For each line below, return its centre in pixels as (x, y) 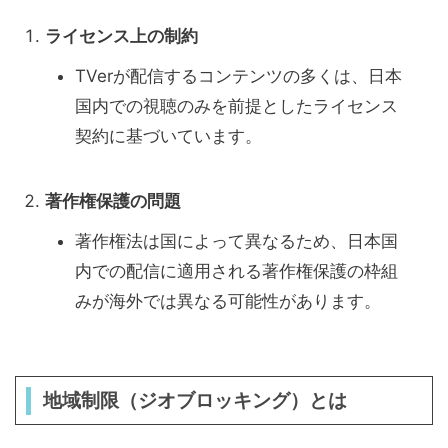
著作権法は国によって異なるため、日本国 (236, 241)
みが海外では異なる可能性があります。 (228, 301)
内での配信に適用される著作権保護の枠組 (236, 271)
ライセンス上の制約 (121, 36)
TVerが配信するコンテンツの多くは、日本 (238, 76)
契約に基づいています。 (168, 136)
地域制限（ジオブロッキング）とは (194, 401)
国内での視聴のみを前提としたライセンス (236, 106)
